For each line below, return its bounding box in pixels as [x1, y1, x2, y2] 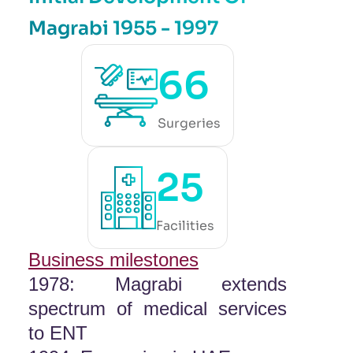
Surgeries [158, 115, 221, 132]
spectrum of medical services [28, 298, 287, 319]
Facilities [156, 217, 214, 234]
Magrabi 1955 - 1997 [28, 17, 218, 40]
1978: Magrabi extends [28, 273, 287, 295]
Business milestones [28, 249, 199, 270]
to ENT [28, 322, 87, 344]
